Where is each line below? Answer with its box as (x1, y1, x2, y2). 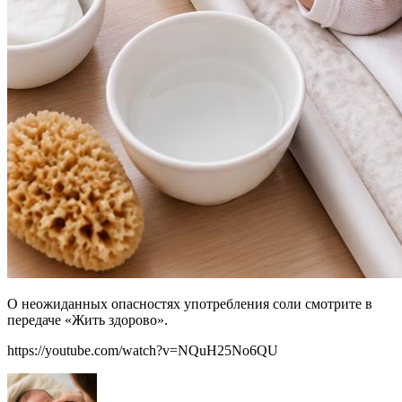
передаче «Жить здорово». (7, 312, 168, 328)
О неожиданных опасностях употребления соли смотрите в (7, 296, 372, 312)
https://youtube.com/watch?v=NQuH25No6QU (7, 343, 278, 359)
